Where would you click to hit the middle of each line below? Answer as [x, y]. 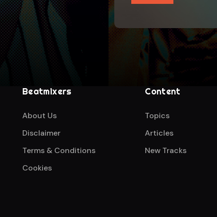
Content [163, 91]
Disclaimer [41, 133]
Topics [157, 116]
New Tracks [166, 150]
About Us [39, 116]
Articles [159, 133]
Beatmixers [47, 91]
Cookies [37, 168]
